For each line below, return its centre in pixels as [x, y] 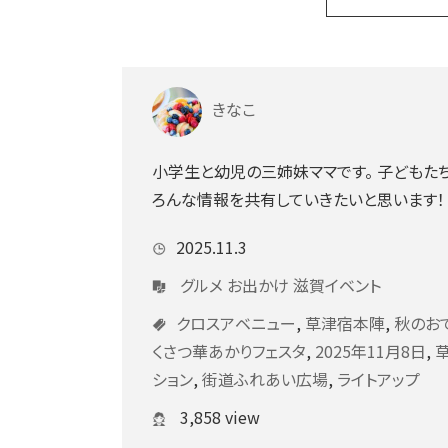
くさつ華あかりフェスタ [229, 350]
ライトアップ [378, 378]
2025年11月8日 [370, 350]
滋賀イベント [337, 284]
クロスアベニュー [236, 322]
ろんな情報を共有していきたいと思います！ [298, 198]
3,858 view [218, 416]
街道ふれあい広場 [265, 378]
